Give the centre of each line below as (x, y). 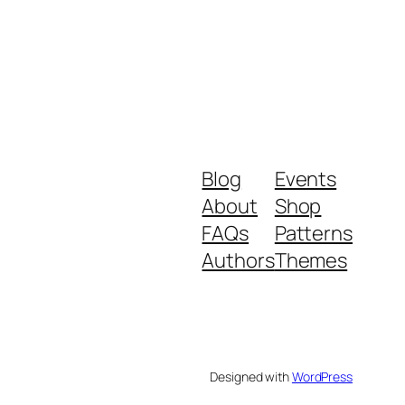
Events (306, 179)
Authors (238, 261)
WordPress (322, 377)
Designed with (251, 377)
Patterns (313, 234)
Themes (311, 261)
